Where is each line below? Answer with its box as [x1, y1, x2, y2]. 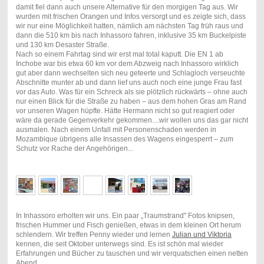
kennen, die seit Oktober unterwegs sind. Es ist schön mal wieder [15, 240, 223, 249]
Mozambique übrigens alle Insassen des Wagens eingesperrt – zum [15, 135, 233, 144]
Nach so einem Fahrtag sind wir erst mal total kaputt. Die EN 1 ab [15, 50, 223, 59]
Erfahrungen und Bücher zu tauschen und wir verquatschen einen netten [15, 249, 248, 258]
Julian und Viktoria [171, 230, 232, 239]
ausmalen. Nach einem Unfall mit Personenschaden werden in [15, 126, 216, 134]
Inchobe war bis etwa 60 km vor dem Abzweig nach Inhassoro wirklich [15, 60, 239, 68]
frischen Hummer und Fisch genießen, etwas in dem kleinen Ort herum [15, 221, 241, 230]
